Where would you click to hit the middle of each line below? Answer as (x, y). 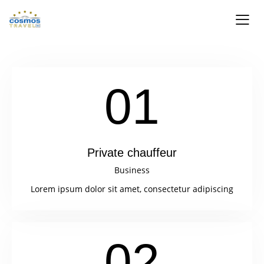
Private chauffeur (132, 153)
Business (132, 170)
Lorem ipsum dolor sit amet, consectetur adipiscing (132, 189)
